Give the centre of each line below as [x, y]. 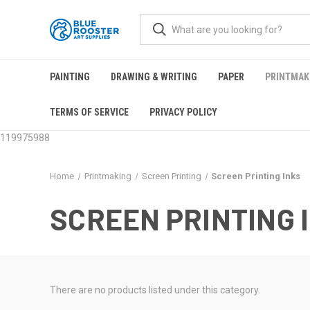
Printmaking [108, 176]
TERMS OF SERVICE [89, 112]
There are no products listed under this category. [155, 290]
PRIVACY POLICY [183, 112]
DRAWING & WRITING [154, 77]
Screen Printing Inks [256, 176]
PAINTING [70, 77]
